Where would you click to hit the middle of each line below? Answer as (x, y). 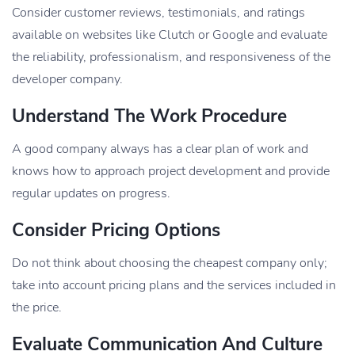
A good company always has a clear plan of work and (160, 149)
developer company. (67, 79)
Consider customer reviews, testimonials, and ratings (158, 12)
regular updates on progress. (91, 193)
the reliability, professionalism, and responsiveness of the (171, 57)
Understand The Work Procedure (149, 116)
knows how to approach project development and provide (171, 171)
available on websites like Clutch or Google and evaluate (170, 34)
